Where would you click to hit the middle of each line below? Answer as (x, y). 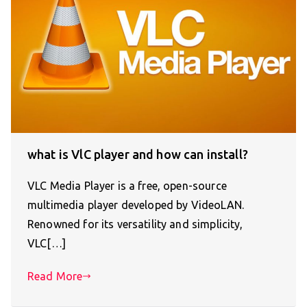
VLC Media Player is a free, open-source (127, 186)
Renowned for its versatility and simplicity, (135, 224)
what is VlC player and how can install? (138, 155)
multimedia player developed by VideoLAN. (136, 205)
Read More (55, 277)
